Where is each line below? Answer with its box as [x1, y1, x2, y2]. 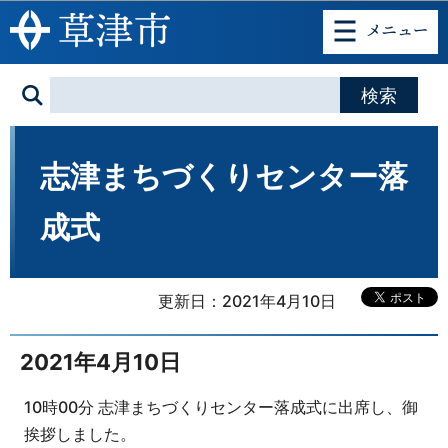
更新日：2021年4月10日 [158, 291, 336, 312]
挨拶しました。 [23, 424, 136, 445]
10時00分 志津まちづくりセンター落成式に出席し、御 [23, 397, 418, 418]
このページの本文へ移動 [136, 3, 312, 23]
